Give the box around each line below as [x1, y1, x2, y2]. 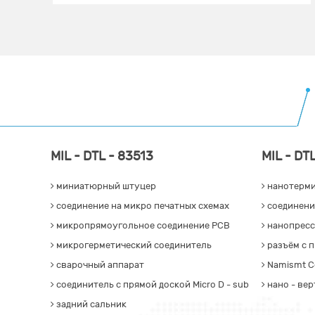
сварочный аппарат [54, 259, 144, 271]
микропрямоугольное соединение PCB [54, 220, 230, 232]
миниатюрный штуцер [54, 181, 156, 193]
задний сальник [54, 299, 127, 311]
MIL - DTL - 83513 [51, 149, 153, 165]
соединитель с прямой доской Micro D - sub [54, 279, 249, 291]
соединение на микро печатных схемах [54, 200, 229, 212]
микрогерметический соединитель [54, 240, 212, 252]
